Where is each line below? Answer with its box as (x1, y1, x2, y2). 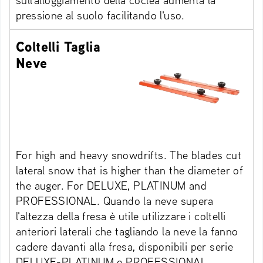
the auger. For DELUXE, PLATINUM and (16, 178, 207, 193)
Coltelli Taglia (16, 36, 100, 57)
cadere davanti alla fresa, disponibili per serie (16, 239, 234, 254)
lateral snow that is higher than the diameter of (16, 163, 244, 178)
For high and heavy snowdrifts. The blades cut (16, 147, 241, 163)
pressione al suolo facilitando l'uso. (16, 8, 185, 23)
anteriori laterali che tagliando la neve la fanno (16, 224, 238, 239)
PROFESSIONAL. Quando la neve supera (16, 193, 213, 208)
